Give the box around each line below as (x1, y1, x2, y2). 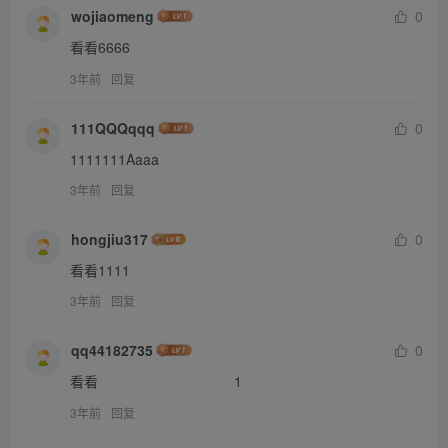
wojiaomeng (71, 6, 154, 27)
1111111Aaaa (70, 148, 159, 169)
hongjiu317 (71, 228, 148, 249)
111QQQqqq (71, 117, 155, 138)
